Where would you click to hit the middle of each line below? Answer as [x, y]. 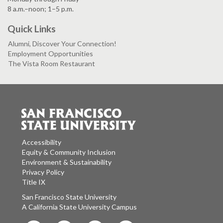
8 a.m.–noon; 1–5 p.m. [41, 9]
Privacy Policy [43, 172]
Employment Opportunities [51, 54]
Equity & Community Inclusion [69, 152]
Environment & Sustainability [67, 162]
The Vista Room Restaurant [52, 64]
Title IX [34, 182]
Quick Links [32, 29]
